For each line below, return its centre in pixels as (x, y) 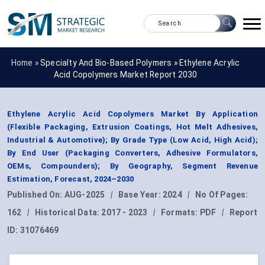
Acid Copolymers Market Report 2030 (125, 74)
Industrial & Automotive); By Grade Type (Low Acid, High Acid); (132, 140)
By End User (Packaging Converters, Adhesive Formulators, (132, 153)
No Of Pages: (222, 195)
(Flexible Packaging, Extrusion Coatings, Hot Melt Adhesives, (132, 127)
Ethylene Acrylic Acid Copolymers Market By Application (132, 114)
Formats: (180, 213)
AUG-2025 (85, 195)
